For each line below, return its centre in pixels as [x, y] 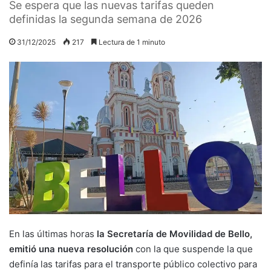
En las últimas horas [52, 233]
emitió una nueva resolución [72, 249]
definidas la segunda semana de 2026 [106, 19]
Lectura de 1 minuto [131, 42]
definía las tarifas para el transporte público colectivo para [133, 264]
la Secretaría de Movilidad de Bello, [173, 233]
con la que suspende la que [194, 249]
